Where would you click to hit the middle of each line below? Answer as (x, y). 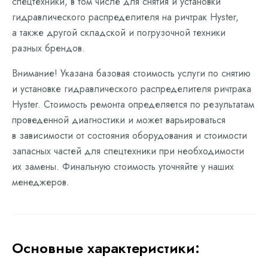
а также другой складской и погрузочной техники (119, 33)
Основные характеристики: (106, 248)
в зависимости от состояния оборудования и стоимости (130, 135)
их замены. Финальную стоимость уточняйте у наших (123, 167)
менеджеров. (41, 182)
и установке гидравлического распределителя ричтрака (132, 89)
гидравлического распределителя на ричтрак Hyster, (125, 17)
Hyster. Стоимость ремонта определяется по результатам (133, 104)
